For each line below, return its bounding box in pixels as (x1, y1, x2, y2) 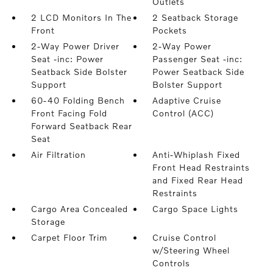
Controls (152, 258, 191, 268)
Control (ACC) (152, 108, 214, 118)
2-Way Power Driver (30, 41, 119, 51)
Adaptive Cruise (152, 95, 222, 105)
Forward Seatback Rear (30, 121, 132, 131)
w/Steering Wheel (152, 245, 230, 255)
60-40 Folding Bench (30, 95, 125, 105)
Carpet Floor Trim (30, 232, 107, 243)
